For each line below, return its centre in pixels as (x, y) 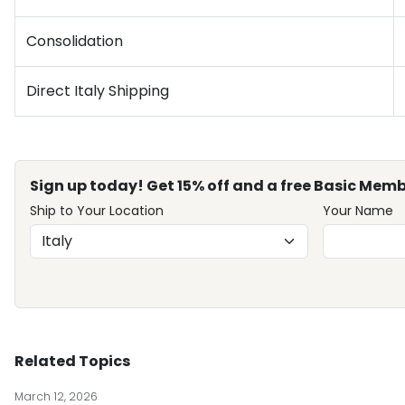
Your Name (358, 211)
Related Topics (72, 361)
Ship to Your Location (97, 211)
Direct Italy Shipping (98, 91)
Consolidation (75, 41)
